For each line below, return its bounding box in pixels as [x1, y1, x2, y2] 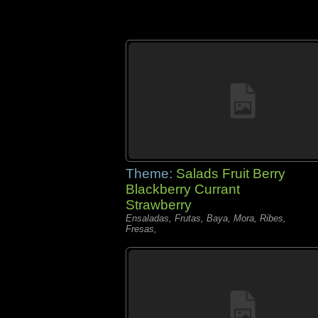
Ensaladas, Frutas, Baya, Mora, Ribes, [126, 213, 286, 224]
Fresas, [126, 224, 157, 234]
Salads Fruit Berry [176, 166, 285, 181]
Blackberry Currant [126, 182, 240, 197]
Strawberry [126, 197, 192, 212]
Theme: [126, 166, 176, 181]
